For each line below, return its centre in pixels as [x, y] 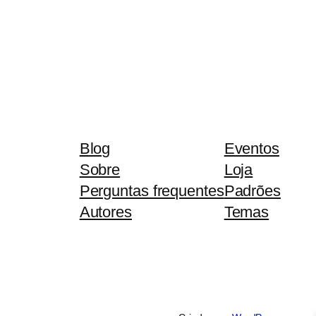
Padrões [252, 191]
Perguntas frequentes [152, 191]
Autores [105, 212]
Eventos [251, 149]
